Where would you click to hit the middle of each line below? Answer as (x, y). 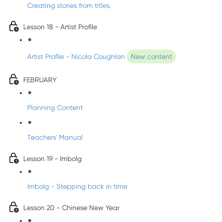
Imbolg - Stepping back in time (77, 186)
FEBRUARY (40, 80)
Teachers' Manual (55, 137)
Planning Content (55, 108)
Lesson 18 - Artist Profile (60, 27)
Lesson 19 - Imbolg (53, 159)
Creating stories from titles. (69, 5)
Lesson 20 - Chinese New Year (71, 208)
